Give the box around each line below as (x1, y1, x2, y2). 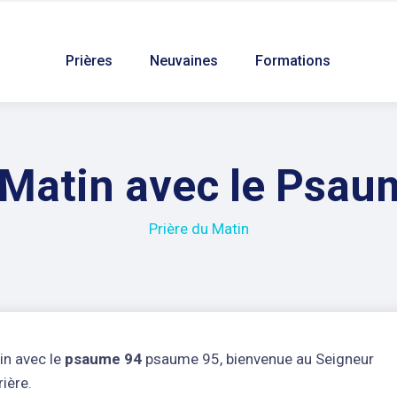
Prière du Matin (148, 220, 249, 237)
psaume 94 (65, 350, 142, 368)
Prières (66, 52, 113, 69)
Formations (255, 52, 331, 69)
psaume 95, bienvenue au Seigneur (142, 350, 374, 368)
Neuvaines (150, 52, 219, 69)
